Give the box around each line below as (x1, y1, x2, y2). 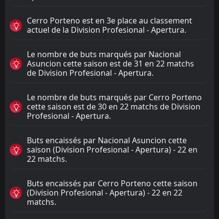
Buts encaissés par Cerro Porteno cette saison (27, 177, 197, 189)
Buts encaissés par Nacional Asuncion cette (27, 134, 187, 146)
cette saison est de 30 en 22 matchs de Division (27, 101, 200, 112)
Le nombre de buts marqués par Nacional (27, 48, 181, 60)
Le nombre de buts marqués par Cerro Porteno (27, 91, 202, 103)
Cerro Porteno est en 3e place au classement (27, 15, 192, 26)
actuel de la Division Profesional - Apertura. (27, 24, 186, 35)
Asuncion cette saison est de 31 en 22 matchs (27, 58, 194, 69)
